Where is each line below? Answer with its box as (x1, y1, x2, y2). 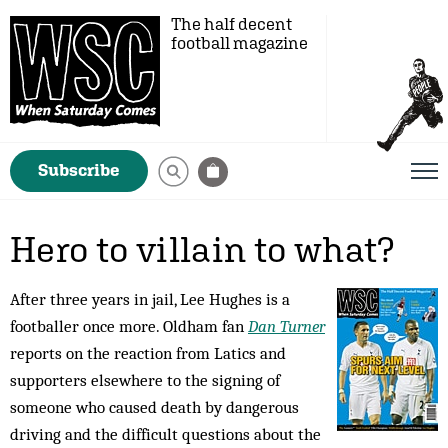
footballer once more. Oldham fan (10, 316, 248, 336)
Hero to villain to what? (10, 228, 396, 270)
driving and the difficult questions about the (10, 424, 321, 444)
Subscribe (38, 160, 120, 180)
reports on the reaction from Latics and (10, 343, 286, 363)
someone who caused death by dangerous (10, 397, 299, 417)
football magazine (171, 33, 308, 53)
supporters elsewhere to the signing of (10, 370, 280, 390)
